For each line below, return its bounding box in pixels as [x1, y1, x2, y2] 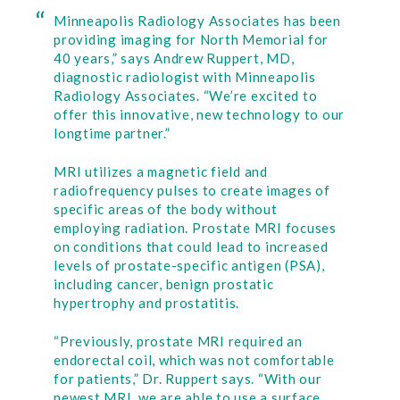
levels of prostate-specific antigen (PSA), [54, 257, 325, 273]
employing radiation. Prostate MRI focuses [54, 220, 337, 236]
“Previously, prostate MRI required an [54, 333, 303, 349]
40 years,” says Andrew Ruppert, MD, [54, 50, 295, 66]
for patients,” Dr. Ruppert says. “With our [54, 371, 322, 387]
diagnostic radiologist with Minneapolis [54, 69, 316, 85]
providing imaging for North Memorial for [54, 31, 329, 47]
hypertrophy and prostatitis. [54, 295, 239, 311]
